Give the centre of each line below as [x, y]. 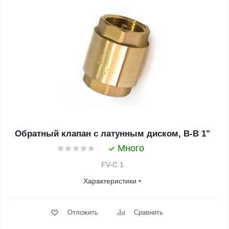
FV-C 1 [112, 165]
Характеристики [110, 181]
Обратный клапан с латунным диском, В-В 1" [112, 134]
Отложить [83, 212]
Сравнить [148, 212]
